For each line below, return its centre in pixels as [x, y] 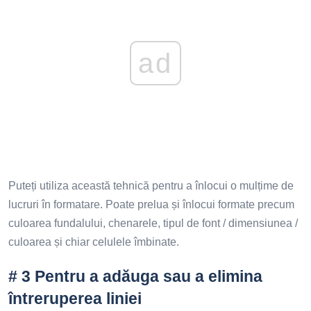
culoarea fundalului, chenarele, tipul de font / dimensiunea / [153, 223]
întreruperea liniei [75, 298]
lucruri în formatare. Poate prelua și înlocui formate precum [151, 204]
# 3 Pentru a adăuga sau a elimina [135, 276]
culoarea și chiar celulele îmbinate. [94, 242]
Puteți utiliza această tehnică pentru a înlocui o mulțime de [151, 185]
